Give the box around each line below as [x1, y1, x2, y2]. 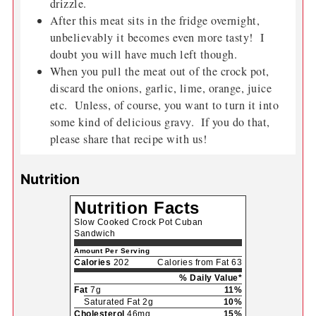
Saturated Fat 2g [84, 297, 153, 308]
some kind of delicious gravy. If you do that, [49, 114, 270, 130]
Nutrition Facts [74, 198, 200, 218]
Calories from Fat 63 [157, 257, 242, 268]
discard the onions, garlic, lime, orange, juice [49, 80, 272, 97]
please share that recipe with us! [49, 131, 207, 147]
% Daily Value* [179, 273, 242, 284]
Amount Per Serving [74, 247, 150, 255]
